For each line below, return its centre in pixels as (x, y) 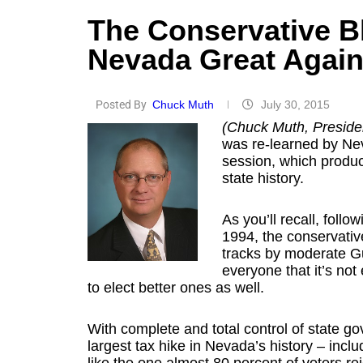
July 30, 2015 (295, 105)
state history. (263, 178)
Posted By (121, 105)
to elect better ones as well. (175, 288)
